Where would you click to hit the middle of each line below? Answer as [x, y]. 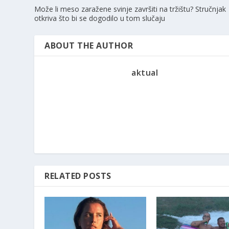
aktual [145, 72]
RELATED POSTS [78, 176]
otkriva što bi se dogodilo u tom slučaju [100, 18]
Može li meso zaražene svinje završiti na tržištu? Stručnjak [130, 9]
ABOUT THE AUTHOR [89, 45]
